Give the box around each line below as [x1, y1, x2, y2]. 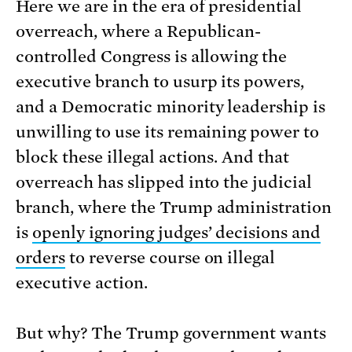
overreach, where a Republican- [16, 22, 262, 42]
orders [16, 248, 65, 268]
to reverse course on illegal [64, 248, 276, 268]
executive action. [16, 273, 152, 293]
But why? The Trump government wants [16, 324, 327, 343]
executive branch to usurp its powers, [16, 72, 305, 92]
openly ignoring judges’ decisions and [31, 223, 321, 243]
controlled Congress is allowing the [16, 47, 288, 67]
